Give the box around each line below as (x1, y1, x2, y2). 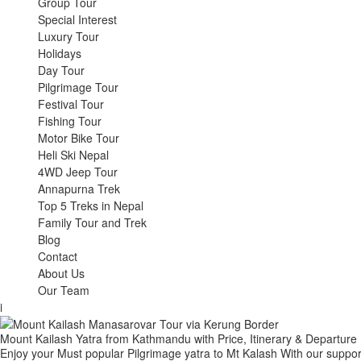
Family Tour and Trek (38, 214, 147, 230)
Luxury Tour (38, 28, 99, 44)
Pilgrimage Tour (38, 79, 118, 95)
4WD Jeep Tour (38, 164, 118, 180)
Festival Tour (38, 96, 104, 112)
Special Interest (38, 11, 117, 27)
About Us (38, 265, 85, 281)
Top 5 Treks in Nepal (38, 197, 143, 214)
